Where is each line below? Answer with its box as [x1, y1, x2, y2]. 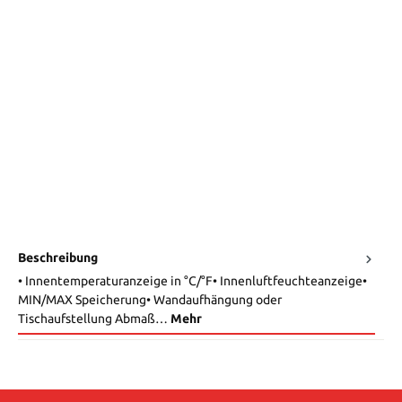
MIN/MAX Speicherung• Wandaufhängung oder [18, 293, 282, 308]
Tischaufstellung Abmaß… [18, 311, 170, 327]
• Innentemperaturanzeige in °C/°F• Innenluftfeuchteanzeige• [18, 274, 367, 289]
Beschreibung [18, 250, 98, 266]
